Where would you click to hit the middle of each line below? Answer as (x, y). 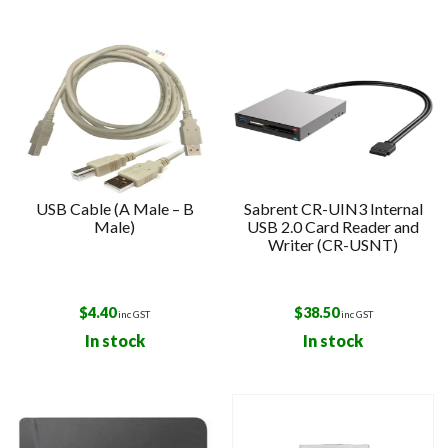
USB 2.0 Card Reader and (333, 226)
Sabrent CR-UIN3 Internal (333, 208)
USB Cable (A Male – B (114, 208)
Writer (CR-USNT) (333, 244)
